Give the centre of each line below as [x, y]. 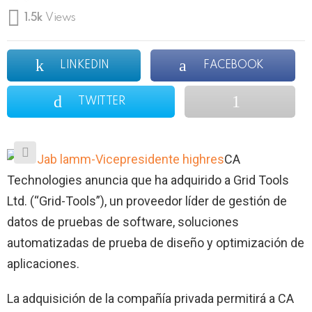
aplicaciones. [43, 263]
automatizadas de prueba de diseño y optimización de [156, 242]
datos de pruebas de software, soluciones [123, 221]
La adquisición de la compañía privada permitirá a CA [150, 298]
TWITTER [102, 101]
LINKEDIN [85, 65]
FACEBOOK [234, 65]
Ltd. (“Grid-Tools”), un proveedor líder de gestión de [147, 201]
